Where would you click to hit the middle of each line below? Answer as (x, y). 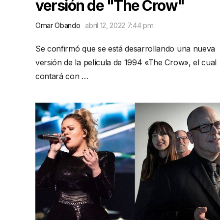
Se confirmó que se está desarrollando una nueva (125, 49)
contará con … (62, 76)
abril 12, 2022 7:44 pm (119, 25)
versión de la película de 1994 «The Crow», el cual (126, 62)
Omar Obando (58, 25)
